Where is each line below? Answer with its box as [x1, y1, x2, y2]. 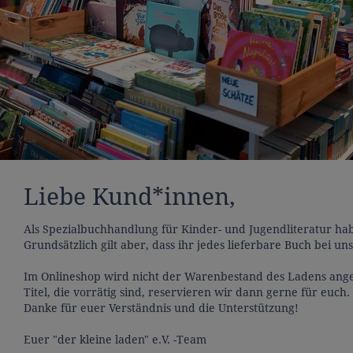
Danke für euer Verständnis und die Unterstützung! [24, 301, 299, 314]
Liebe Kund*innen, [24, 182, 236, 210]
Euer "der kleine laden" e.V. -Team [24, 333, 206, 346]
